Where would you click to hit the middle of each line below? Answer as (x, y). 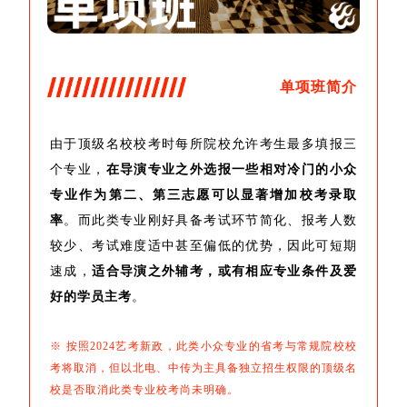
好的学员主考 (91, 297)
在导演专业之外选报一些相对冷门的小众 (232, 170)
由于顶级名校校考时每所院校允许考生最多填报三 (203, 144)
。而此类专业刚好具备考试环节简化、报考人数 (211, 221)
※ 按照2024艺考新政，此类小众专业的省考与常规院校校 (203, 347)
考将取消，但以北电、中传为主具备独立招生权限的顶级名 (203, 368)
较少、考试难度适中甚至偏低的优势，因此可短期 (203, 246)
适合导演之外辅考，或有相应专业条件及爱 (225, 272)
